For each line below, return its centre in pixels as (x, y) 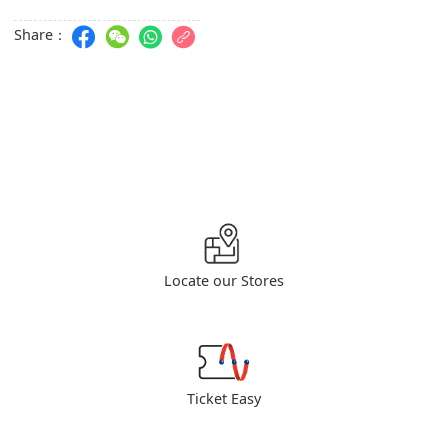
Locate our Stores (224, 282)
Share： (41, 37)
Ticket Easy (224, 400)
